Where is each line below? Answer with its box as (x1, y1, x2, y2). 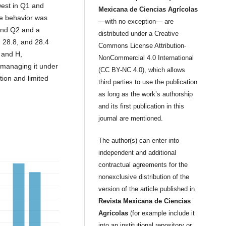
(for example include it (128, 209, 195, 217)
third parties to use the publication (98, 78, 198, 86)
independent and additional (98, 149, 177, 157)
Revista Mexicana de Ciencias (98, 197, 191, 205)
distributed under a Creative (98, 30, 179, 38)
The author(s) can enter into (98, 137, 180, 145)
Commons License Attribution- (98, 42, 187, 50)
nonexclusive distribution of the (98, 173, 190, 181)
